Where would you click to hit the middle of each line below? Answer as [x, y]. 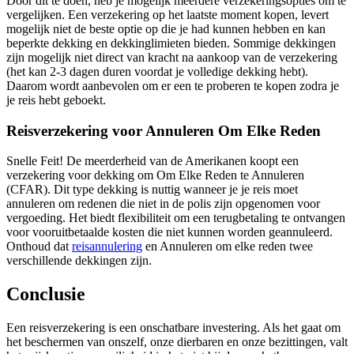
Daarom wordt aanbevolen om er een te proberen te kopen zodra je [173, 85]
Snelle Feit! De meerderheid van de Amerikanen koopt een [153, 161]
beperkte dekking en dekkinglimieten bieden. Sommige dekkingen [171, 43]
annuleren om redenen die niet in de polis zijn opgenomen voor [163, 204]
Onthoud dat [39, 247]
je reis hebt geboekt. [56, 100]
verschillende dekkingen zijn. [79, 261]
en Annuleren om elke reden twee [228, 247]
